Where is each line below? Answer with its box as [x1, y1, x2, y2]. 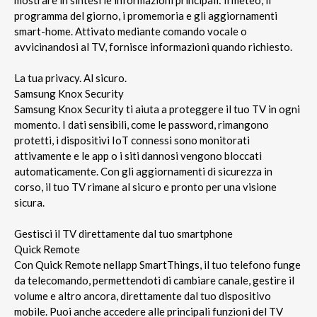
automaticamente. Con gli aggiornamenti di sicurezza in [14, 164, 272, 178]
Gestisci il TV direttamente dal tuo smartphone [14, 226, 233, 240]
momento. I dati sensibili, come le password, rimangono [14, 117, 269, 131]
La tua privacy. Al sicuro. [14, 71, 127, 84]
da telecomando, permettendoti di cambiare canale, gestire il [14, 273, 294, 287]
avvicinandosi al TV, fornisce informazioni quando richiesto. [14, 40, 292, 53]
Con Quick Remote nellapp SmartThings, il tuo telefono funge [14, 258, 301, 271]
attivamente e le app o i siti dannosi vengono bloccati [14, 149, 262, 162]
